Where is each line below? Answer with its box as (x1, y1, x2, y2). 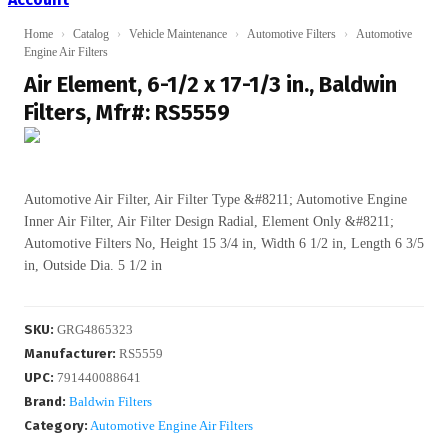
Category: (24, 418, 88, 433)
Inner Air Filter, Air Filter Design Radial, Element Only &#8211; (24, 214, 394, 229)
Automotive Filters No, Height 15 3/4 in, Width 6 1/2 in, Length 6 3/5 (24, 236, 424, 251)
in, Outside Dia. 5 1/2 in (24, 258, 162, 273)
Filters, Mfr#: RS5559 (24, 99, 230, 126)
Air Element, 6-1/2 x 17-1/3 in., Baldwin (24, 71, 397, 98)
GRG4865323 (57, 322, 133, 337)
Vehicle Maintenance (129, 27, 227, 41)
